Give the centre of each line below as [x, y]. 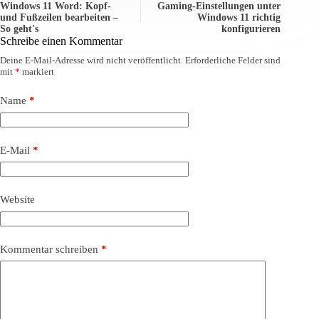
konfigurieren [251, 29]
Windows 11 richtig [239, 18]
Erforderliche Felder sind [233, 61]
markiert [37, 72]
